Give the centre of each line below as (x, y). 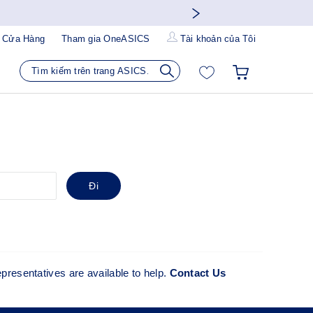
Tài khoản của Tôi (218, 39)
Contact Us (198, 273)
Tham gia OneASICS (106, 38)
